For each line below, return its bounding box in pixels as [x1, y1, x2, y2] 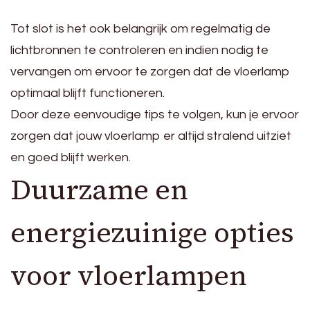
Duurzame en [10, 170, 188, 208]
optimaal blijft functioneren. [10, 86, 165, 100]
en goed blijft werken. [10, 150, 131, 164]
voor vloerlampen [10, 256, 247, 294]
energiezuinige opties [10, 213, 294, 251]
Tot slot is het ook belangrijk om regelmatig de [10, 21, 271, 35]
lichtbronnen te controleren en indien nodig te [10, 43, 268, 57]
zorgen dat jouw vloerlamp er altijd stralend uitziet [10, 129, 291, 143]
